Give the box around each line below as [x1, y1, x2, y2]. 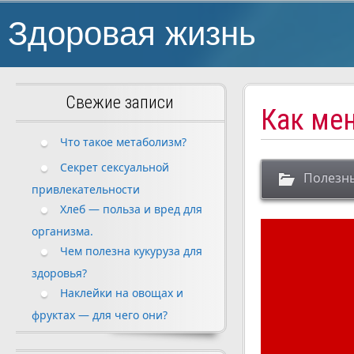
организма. [32, 224, 93, 239]
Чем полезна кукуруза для [60, 243, 202, 258]
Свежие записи [66, 92, 175, 112]
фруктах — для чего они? [32, 307, 168, 322]
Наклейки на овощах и [60, 284, 183, 300]
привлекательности [32, 182, 140, 197]
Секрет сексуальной [60, 159, 169, 175]
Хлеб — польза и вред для [60, 201, 202, 217]
